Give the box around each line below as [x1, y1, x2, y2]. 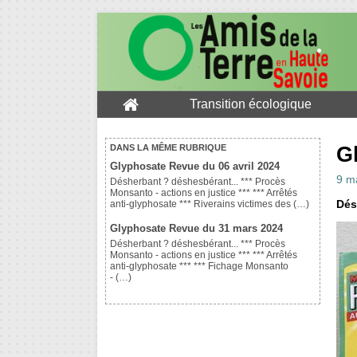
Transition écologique [190, 97, 312, 112]
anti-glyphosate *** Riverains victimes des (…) [110, 198, 309, 210]
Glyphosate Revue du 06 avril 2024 [110, 160, 280, 173]
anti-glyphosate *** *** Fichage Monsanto [110, 261, 288, 273]
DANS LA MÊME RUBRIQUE [110, 143, 226, 153]
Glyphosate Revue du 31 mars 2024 [110, 222, 283, 235]
